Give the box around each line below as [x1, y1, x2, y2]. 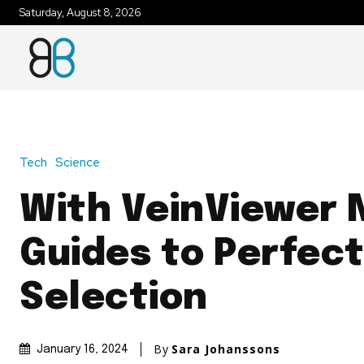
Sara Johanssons [171, 341, 280, 357]
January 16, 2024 [37, 344, 128, 356]
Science [55, 154, 100, 171]
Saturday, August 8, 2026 [19, 6, 141, 19]
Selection [19, 279, 208, 318]
